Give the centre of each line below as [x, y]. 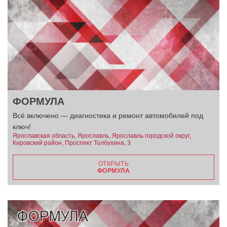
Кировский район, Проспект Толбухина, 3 [72, 143]
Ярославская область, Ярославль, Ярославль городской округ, [102, 136]
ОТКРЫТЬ [113, 163]
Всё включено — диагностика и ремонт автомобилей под [108, 115]
